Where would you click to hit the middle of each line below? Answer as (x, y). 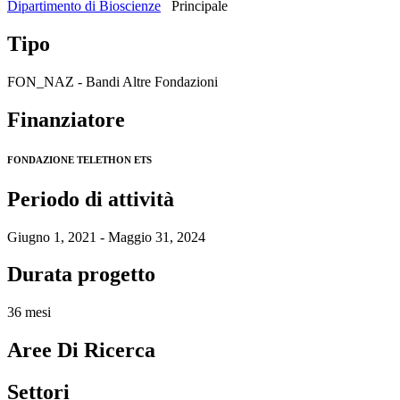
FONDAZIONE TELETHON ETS (79, 159)
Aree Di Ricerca (81, 350)
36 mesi (29, 312)
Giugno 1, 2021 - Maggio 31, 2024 (106, 237)
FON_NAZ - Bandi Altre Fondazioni (112, 81)
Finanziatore (66, 119)
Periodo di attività (91, 199)
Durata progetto (81, 275)
